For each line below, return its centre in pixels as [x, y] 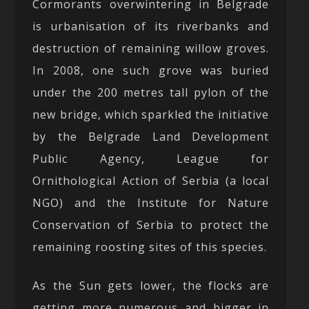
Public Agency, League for [151, 159]
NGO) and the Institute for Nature [151, 203]
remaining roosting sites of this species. [150, 247]
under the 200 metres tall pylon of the [151, 93]
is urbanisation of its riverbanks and [151, 27]
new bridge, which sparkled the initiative [151, 115]
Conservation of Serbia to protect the [151, 225]
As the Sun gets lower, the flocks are [151, 286]
